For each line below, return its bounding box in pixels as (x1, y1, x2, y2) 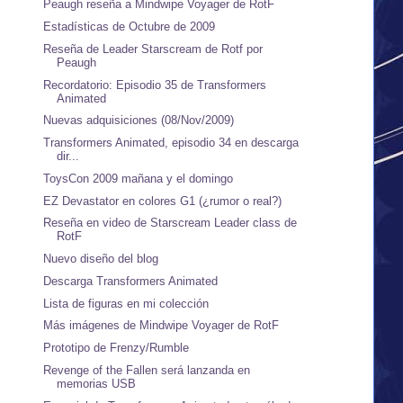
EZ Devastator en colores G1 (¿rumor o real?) (43, 193, 282, 208)
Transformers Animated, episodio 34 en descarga (43, 136, 300, 150)
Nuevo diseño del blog (43, 252, 159, 266)
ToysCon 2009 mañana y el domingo (43, 171, 234, 185)
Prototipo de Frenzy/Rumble (43, 341, 190, 355)
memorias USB (57, 376, 137, 390)
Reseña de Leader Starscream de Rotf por (43, 41, 264, 56)
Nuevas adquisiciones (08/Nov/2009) (43, 113, 235, 128)
